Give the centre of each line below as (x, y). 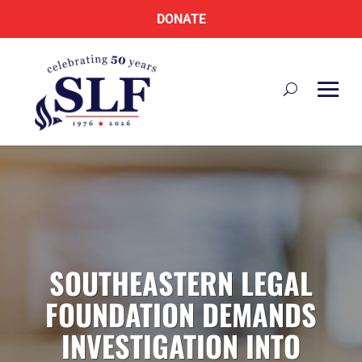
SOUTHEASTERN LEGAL (181, 282)
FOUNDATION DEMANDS (181, 314)
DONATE (181, 19)
